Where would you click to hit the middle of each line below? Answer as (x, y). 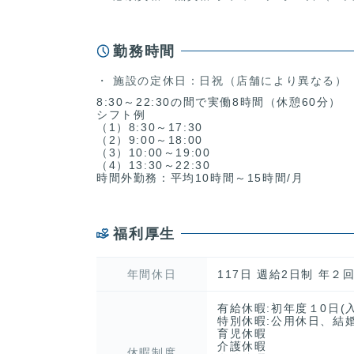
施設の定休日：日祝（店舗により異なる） (228, 80)
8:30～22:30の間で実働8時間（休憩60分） (219, 102)
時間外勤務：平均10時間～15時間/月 (200, 177)
